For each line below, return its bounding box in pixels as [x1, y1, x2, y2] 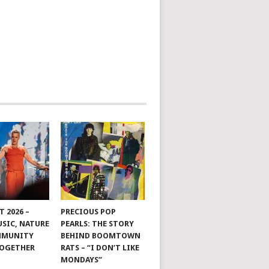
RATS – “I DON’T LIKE [61, 243, 140, 252]
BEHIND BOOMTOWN [61, 231, 141, 240]
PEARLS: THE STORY [61, 219, 134, 228]
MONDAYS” [61, 255, 103, 264]
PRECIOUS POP [61, 207, 116, 216]
